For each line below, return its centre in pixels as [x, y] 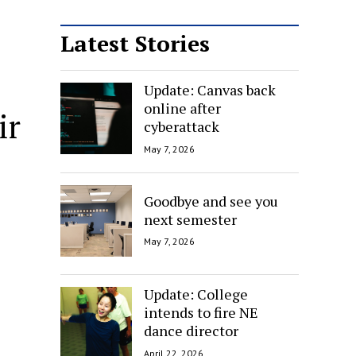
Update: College [196, 294]
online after [182, 108]
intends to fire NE [201, 312]
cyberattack [182, 126]
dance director [191, 330]
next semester [190, 219]
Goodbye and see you [211, 201]
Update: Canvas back [210, 89]
